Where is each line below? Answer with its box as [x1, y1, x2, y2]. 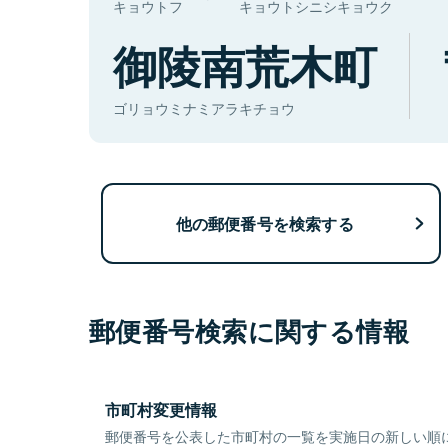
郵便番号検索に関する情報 [89, 312, 410, 350]
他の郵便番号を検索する [175, 211, 354, 235]
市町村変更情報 [105, 398, 217, 422]
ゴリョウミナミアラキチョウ [113, 98, 295, 119]
